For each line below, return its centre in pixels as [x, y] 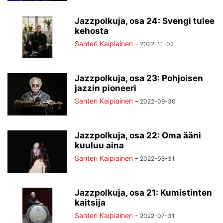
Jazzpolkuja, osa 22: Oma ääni [138, 135]
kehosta [92, 31]
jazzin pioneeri [106, 88]
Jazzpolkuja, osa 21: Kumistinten [143, 192]
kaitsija [90, 202]
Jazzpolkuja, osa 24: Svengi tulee [145, 21]
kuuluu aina [99, 145]
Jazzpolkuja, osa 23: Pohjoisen [139, 78]
